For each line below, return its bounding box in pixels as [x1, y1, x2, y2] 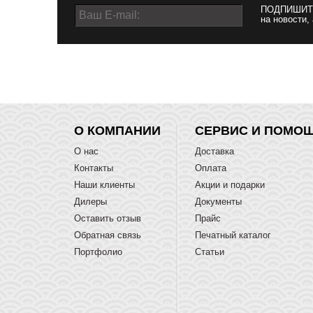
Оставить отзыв [74, 213, 141, 224]
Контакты [74, 163, 113, 173]
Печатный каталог [195, 230, 271, 240]
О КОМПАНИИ [74, 124, 161, 138]
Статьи [195, 247, 224, 257]
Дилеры [74, 196, 107, 207]
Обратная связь [74, 230, 141, 240]
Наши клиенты [74, 180, 135, 190]
